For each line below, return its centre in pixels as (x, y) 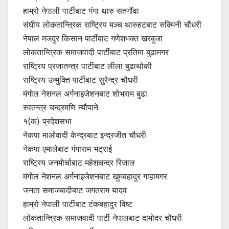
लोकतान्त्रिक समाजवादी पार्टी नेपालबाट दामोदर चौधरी (102, 217)
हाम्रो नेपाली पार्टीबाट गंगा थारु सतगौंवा (81, 10)
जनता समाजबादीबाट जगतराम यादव (75, 190)
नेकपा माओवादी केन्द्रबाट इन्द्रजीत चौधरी (85, 135)
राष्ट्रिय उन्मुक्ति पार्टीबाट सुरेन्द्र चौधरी (81, 79)
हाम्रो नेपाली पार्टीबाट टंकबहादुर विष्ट (78, 204)
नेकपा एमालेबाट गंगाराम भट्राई (67, 148)
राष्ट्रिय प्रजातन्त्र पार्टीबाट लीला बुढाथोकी (87, 66)
